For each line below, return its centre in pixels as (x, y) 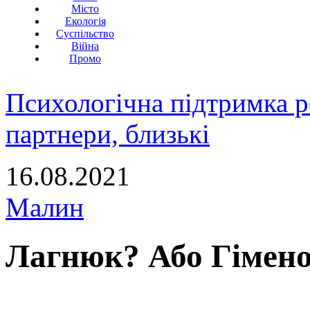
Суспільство (85, 34)
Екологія (85, 21)
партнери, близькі (108, 134)
